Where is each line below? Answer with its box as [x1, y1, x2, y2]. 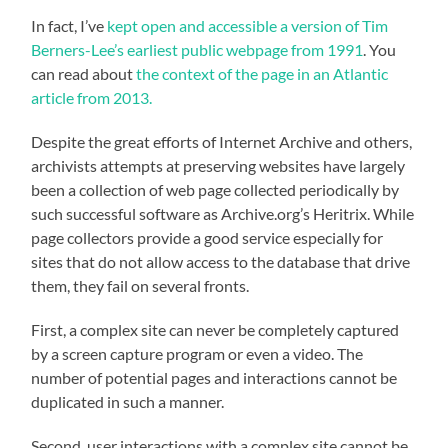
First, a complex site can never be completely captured [31, 319, 400, 339]
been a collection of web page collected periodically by [31, 179, 400, 199]
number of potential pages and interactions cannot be [31, 367, 398, 387]
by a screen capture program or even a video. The [31, 343, 364, 363]
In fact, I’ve [31, 15, 108, 35]
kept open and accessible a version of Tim [107, 15, 389, 35]
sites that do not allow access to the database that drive [31, 251, 411, 271]
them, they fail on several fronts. [31, 275, 250, 295]
